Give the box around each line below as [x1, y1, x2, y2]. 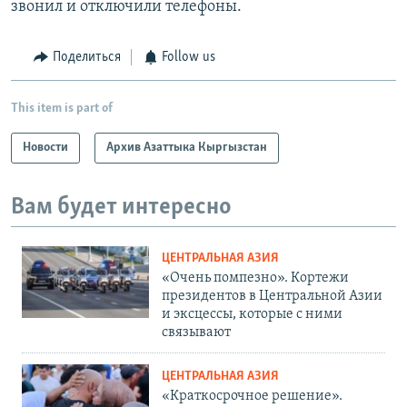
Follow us [162, 50, 215, 65]
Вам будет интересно [11, 194, 232, 220]
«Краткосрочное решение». [162, 389, 342, 404]
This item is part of [11, 101, 113, 115]
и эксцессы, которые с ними [162, 307, 342, 323]
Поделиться [52, 50, 121, 65]
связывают [162, 325, 231, 341]
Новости [23, 140, 68, 154]
